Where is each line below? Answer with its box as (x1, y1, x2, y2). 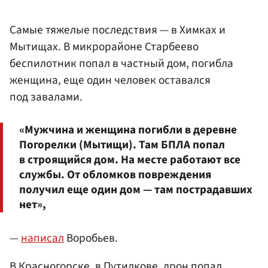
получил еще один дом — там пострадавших (19, 181, 252, 198)
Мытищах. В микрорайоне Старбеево (10, 38, 199, 56)
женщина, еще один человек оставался (10, 72, 211, 89)
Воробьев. (64, 229, 118, 246)
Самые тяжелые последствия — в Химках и (10, 22, 226, 39)
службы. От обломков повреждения (19, 166, 211, 183)
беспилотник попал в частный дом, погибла (10, 55, 233, 72)
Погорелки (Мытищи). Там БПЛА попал (19, 136, 225, 153)
